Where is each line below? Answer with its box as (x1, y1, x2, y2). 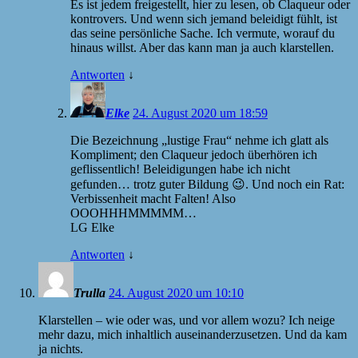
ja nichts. (38, 341, 83, 356)
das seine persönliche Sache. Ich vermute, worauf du (70, 26, 335, 40)
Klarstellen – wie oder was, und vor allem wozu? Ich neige (38, 312, 335, 327)
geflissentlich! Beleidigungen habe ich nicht (70, 161, 290, 176)
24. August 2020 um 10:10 (109, 285, 244, 300)
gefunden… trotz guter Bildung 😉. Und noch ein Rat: (70, 177, 344, 191)
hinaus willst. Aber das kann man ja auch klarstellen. (70, 40, 334, 54)
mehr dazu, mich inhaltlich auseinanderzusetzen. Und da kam (38, 327, 347, 341)
